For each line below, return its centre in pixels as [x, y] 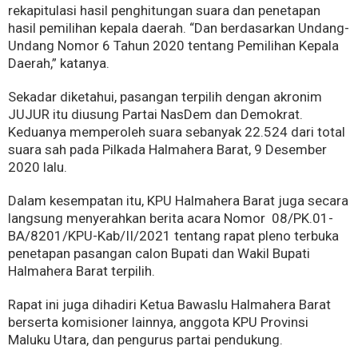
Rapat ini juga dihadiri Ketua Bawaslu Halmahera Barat [169, 304]
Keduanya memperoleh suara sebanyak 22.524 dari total [177, 131]
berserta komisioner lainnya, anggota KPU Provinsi [158, 322]
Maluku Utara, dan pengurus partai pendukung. [145, 339]
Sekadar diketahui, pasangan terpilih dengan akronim [165, 96]
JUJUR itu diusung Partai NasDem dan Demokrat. [155, 114]
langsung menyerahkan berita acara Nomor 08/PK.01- [171, 218]
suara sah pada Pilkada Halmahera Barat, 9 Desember [167, 149]
